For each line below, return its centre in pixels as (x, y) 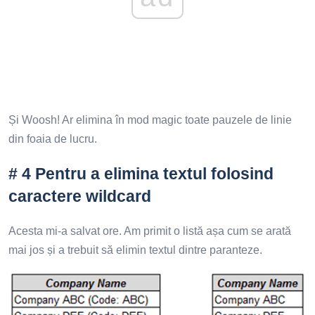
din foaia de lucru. (53, 139)
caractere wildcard (80, 197)
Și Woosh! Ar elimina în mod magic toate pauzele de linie (150, 120)
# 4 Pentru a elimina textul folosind (141, 174)
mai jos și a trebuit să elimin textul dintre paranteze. (135, 250)
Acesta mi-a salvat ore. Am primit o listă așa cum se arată (150, 231)
